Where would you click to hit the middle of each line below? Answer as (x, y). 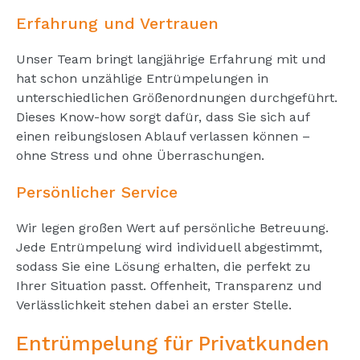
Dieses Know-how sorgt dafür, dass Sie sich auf (163, 117)
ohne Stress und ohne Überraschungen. (140, 155)
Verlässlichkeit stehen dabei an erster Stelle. (154, 305)
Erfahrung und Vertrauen (117, 23)
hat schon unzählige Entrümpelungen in (142, 78)
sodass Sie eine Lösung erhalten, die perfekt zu (164, 266)
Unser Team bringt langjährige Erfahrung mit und (171, 59)
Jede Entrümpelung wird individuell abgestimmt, (169, 247)
